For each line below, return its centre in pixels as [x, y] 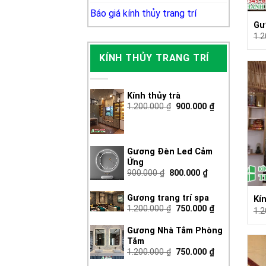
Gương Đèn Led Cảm [170, 152]
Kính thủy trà [154, 96]
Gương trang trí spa [168, 198]
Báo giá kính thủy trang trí [143, 13]
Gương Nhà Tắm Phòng [175, 231]
